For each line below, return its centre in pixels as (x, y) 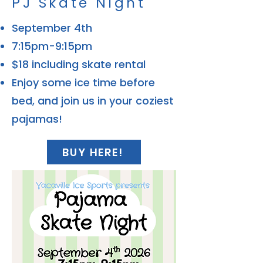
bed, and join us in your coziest (93, 101)
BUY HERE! (93, 152)
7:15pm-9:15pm (52, 46)
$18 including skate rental (79, 64)
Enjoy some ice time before (83, 82)
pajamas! (37, 119)
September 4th (52, 28)
